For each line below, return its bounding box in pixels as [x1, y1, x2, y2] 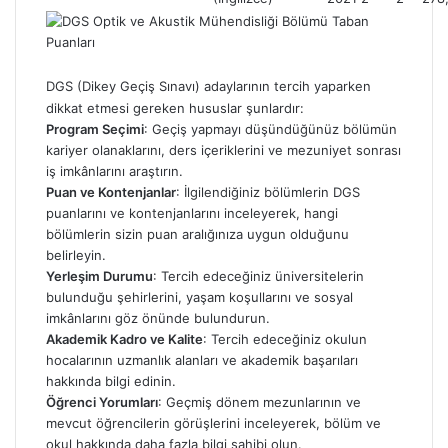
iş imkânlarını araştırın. [46, 163, 183, 179]
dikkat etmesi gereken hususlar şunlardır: [46, 100, 304, 116]
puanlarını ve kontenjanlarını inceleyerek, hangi [46, 205, 338, 221]
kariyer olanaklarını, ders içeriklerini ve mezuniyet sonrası [46, 142, 401, 158]
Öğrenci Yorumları [46, 394, 158, 410]
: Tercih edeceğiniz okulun [203, 331, 367, 347]
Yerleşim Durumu [46, 268, 153, 284]
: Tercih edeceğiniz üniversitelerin [153, 268, 364, 284]
